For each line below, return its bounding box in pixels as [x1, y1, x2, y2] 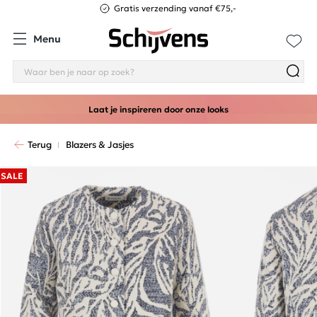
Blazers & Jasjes [66, 139, 134, 151]
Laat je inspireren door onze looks [88, 104, 229, 115]
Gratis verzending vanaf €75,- [113, 3, 236, 13]
